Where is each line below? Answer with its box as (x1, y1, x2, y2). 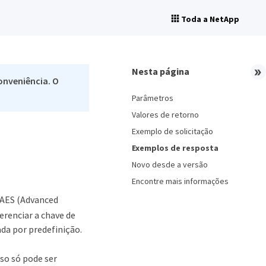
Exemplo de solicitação (132, 126, 213, 137)
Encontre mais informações (132, 176, 229, 186)
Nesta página (132, 65, 189, 77)
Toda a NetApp (181, 14, 239, 24)
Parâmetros (132, 93, 173, 103)
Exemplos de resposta (132, 142, 218, 153)
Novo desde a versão (132, 159, 208, 170)
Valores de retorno (132, 109, 199, 120)
